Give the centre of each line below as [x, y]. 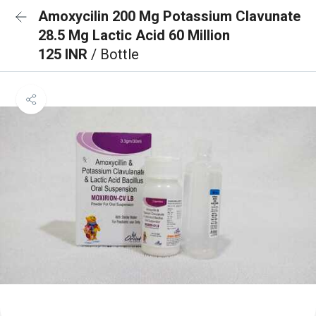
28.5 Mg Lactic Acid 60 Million [134, 35]
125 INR [65, 54]
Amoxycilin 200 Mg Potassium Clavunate [169, 16]
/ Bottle [115, 54]
